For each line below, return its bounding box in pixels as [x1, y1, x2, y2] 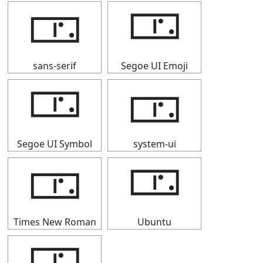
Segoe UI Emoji [121, 59, 188, 72]
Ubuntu [137, 215, 171, 228]
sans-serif [33, 59, 76, 72]
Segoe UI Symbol [17, 137, 92, 150]
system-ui [133, 137, 176, 150]
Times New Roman [13, 215, 96, 228]
